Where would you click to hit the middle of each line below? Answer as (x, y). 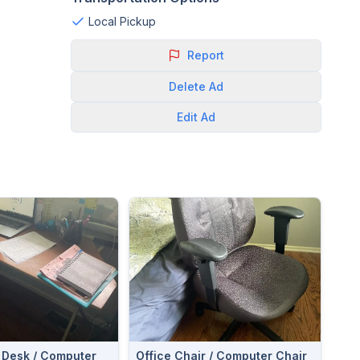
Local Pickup (122, 21)
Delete (187, 86)
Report (206, 55)
